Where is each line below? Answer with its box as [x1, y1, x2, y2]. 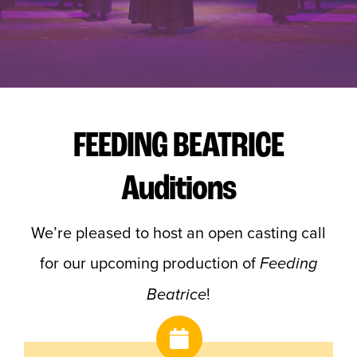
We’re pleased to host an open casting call [31, 221, 326, 245]
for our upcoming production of [40, 251, 260, 275]
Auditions [120, 166, 237, 211]
